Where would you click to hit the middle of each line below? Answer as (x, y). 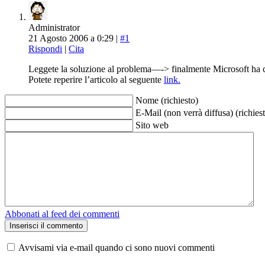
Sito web (152, 125)
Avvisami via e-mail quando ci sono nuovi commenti (117, 247)
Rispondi (45, 49)
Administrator (54, 27)
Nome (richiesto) (167, 100)
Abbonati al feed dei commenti (62, 214)
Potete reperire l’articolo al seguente (96, 79)
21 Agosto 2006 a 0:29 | (74, 38)
